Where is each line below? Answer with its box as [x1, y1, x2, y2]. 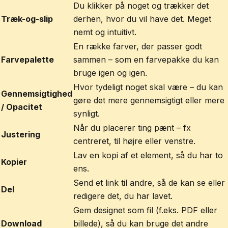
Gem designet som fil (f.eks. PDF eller [73, 205, 217, 215]
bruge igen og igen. [73, 68, 147, 78]
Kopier [1, 157, 27, 167]
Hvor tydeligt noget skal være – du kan [73, 82, 223, 92]
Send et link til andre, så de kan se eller [73, 178, 225, 188]
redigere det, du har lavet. [73, 191, 173, 201]
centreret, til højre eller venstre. [73, 136, 195, 146]
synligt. [73, 108, 100, 119]
